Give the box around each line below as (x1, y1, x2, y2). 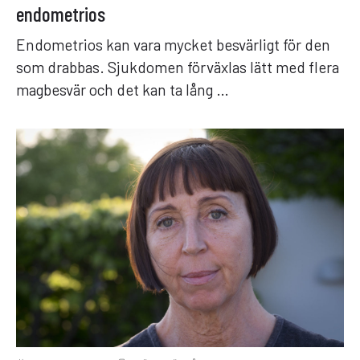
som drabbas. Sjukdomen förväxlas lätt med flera (16, 57, 339, 76)
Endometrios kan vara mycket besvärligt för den (16, 35, 330, 54)
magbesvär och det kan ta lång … (16, 80, 229, 99)
